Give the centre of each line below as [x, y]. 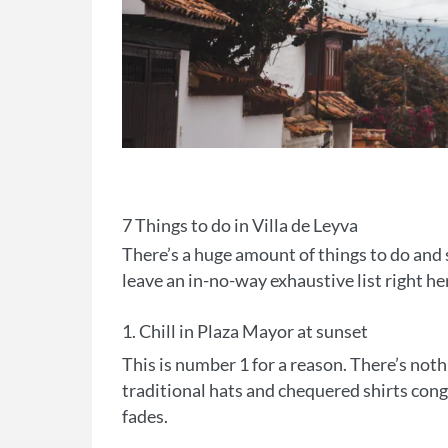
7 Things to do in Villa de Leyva [240, 224]
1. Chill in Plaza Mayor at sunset [245, 330]
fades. [145, 415]
